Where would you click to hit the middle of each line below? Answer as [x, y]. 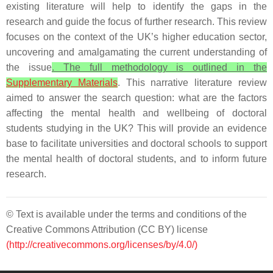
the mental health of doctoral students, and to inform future [136, 159]
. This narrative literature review [192, 83]
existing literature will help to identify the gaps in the [136, 6]
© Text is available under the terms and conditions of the [126, 214]
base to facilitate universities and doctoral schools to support [136, 144]
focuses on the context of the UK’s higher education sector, [136, 37]
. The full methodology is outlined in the [159, 67]
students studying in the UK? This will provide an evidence [136, 128]
